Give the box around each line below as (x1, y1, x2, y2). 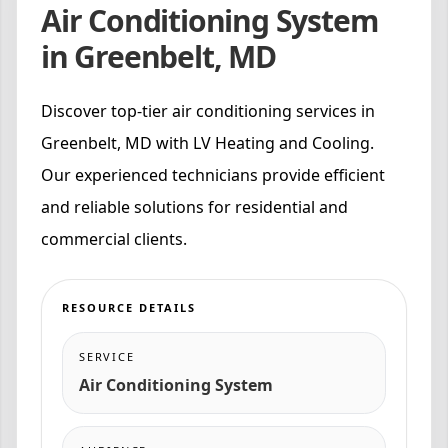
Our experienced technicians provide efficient (41, 164, 385, 187)
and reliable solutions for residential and (41, 196, 348, 219)
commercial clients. (41, 228, 187, 251)
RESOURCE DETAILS (62, 300, 196, 316)
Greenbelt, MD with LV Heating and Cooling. (41, 132, 374, 155)
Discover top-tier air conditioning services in (41, 100, 375, 123)
